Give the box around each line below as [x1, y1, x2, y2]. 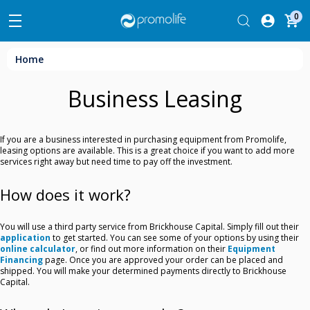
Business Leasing [68, 84, 242, 114]
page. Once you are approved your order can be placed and [43, 254, 283, 266]
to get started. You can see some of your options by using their [51, 232, 299, 244]
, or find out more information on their [75, 243, 228, 255]
